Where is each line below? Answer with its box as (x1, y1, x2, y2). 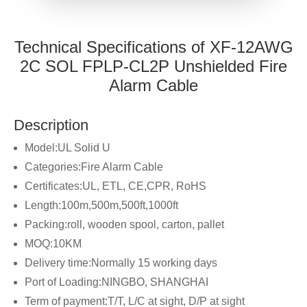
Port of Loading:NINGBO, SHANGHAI (25, 275, 208, 288)
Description (14, 116, 88, 134)
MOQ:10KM (25, 237, 82, 249)
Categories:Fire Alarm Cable (25, 160, 163, 173)
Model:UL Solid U (25, 141, 110, 153)
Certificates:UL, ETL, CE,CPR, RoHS (25, 180, 206, 192)
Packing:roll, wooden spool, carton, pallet (25, 218, 224, 230)
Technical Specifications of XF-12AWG (14, 37, 293, 56)
